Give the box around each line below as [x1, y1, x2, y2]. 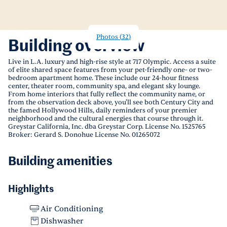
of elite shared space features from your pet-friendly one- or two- [8, 66, 212, 74]
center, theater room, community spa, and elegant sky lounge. [8, 82, 200, 90]
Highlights [8, 184, 54, 194]
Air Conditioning [41, 204, 103, 214]
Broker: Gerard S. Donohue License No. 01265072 [8, 131, 160, 139]
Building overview [8, 39, 145, 55]
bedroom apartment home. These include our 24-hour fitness [8, 74, 199, 82]
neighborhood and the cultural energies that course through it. [8, 115, 203, 123]
